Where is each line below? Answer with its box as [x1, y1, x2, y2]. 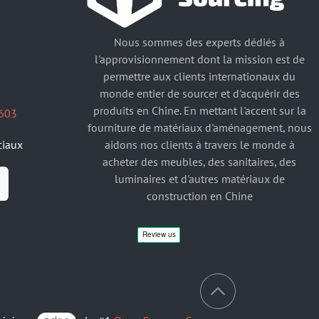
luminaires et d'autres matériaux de [114, 171, 285, 186]
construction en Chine [146, 188, 253, 203]
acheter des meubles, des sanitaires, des [103, 154, 296, 169]
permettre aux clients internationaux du [103, 68, 296, 83]
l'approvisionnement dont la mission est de [94, 51, 305, 66]
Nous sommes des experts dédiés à [114, 34, 285, 49]
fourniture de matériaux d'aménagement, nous [87, 120, 312, 135]
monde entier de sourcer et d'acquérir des [99, 85, 300, 100]
